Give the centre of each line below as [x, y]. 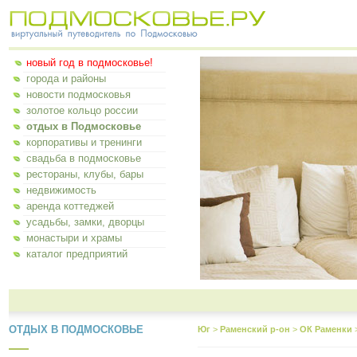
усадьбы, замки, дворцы [85, 222]
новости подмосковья [78, 94]
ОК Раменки [326, 329]
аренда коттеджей [70, 206]
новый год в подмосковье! [90, 63]
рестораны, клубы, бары [85, 174]
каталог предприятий [77, 254]
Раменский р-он [255, 329]
